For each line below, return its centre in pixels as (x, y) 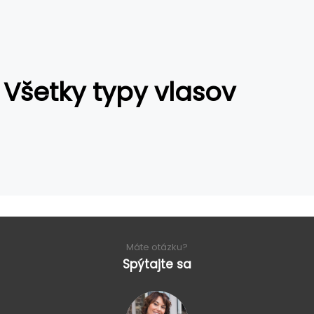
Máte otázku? (157, 247)
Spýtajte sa (157, 264)
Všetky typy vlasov (120, 92)
